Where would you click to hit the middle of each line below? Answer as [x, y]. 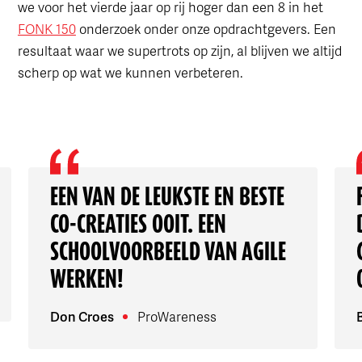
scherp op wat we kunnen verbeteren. [130, 72]
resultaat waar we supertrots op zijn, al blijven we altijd [179, 50]
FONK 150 [46, 28]
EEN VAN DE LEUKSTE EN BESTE [167, 196]
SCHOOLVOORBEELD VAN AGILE [168, 250]
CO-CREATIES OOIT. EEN [138, 223]
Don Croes [83, 316]
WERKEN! [86, 278]
